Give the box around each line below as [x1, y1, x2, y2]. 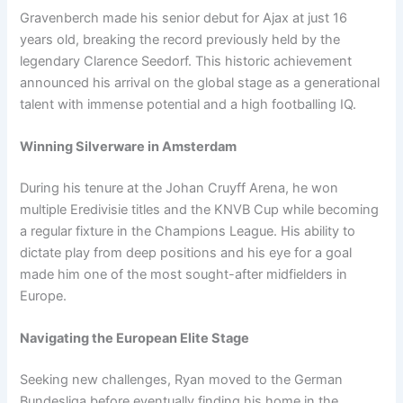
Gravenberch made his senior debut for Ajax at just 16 [20, 9, 348, 26]
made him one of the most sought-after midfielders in [20, 265, 348, 282]
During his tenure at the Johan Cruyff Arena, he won [20, 179, 339, 196]
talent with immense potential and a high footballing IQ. [20, 95, 357, 112]
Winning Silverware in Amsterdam [20, 139, 237, 156]
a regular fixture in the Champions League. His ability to [20, 222, 356, 239]
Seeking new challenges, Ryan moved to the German [20, 372, 344, 389]
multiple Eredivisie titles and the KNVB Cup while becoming [20, 201, 380, 218]
